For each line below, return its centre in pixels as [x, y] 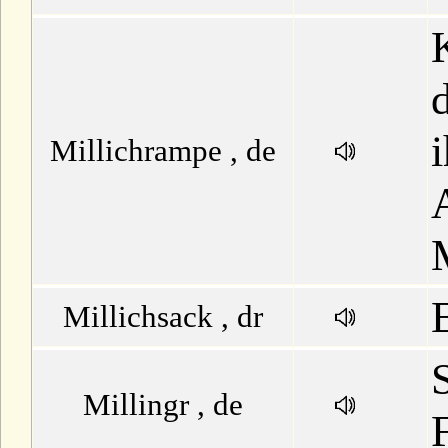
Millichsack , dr [163, 316]
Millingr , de [163, 404]
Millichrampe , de [163, 150]
